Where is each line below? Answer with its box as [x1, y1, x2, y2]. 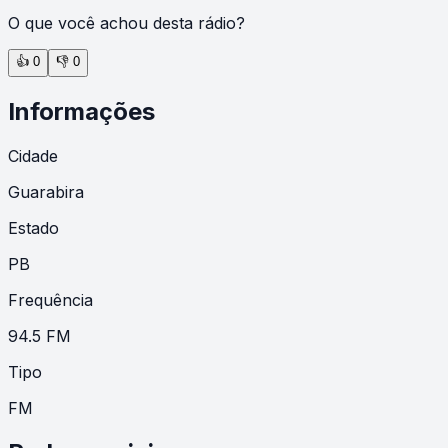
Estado [8, 217, 59, 238]
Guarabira [8, 181, 84, 202]
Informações [8, 96, 155, 126]
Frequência [8, 289, 93, 310]
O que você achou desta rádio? [8, 12, 245, 33]
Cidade [8, 145, 58, 166]
